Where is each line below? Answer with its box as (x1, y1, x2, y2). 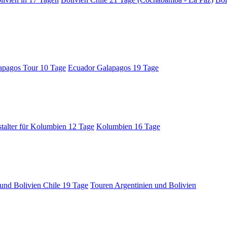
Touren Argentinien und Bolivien (90, 180, 196, 190)
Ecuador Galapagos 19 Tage (68, 63, 159, 72)
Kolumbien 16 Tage (96, 122, 160, 131)
